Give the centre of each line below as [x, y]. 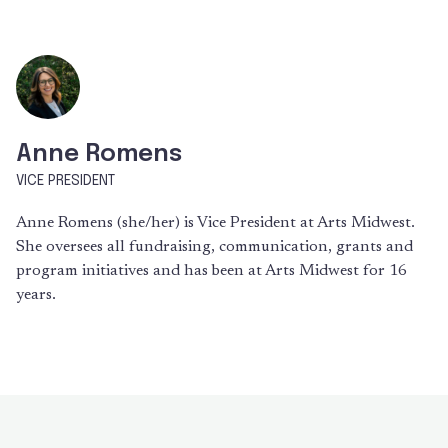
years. [36, 295]
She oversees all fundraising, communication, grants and [214, 247]
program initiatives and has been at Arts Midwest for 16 [211, 271]
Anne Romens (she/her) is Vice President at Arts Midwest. [215, 223]
